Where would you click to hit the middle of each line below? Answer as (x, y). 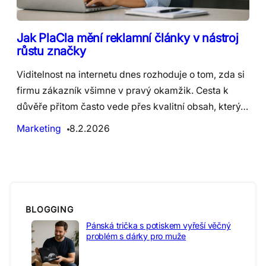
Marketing (39, 129)
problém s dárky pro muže (136, 236)
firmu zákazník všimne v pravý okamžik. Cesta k (123, 91)
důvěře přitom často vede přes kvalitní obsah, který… (132, 107)
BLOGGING (50, 209)
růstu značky (51, 51)
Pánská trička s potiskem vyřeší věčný (159, 226)
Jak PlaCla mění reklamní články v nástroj (128, 38)
